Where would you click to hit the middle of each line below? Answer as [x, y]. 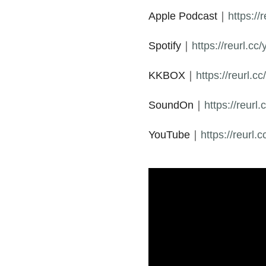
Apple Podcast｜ [188, 16]
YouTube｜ [174, 135]
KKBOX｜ [172, 75]
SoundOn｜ [176, 105]
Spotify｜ [170, 46]
